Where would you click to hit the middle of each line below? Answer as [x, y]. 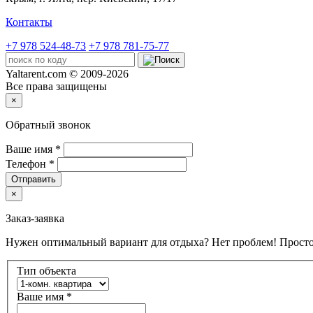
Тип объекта [46, 271]
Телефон [27, 163]
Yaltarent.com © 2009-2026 [67, 73]
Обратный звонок [48, 124]
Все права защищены [56, 86]
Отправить [34, 179]
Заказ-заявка [35, 218]
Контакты [29, 22]
